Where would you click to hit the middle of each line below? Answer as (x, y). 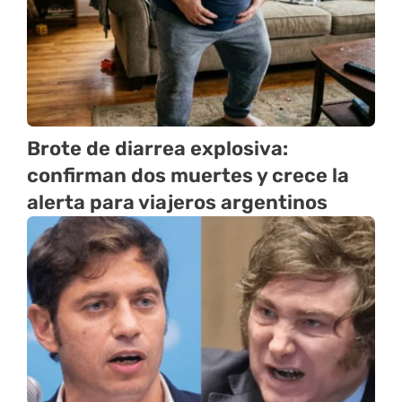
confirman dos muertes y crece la (188, 175)
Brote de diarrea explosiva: (157, 148)
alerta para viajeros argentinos (177, 202)
